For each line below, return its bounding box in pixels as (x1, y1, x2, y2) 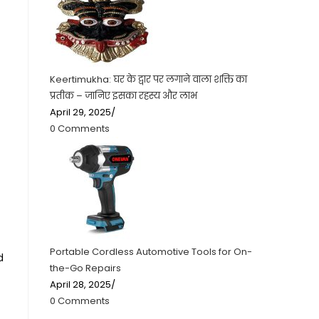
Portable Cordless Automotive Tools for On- (50, 245, 252, 258)
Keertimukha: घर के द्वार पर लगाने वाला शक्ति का (50, 73, 247, 86)
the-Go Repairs (50, 261, 121, 275)
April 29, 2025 (50, 105, 111, 119)
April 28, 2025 (50, 278, 111, 291)
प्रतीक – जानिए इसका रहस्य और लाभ (50, 89, 197, 103)
